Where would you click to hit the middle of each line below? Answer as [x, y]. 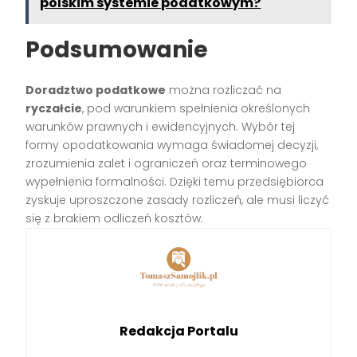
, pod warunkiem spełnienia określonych [196, 109]
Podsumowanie [117, 50]
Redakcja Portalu [178, 331]
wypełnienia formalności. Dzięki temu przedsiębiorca [175, 182]
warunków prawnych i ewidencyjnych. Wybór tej [161, 127]
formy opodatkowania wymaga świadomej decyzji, [172, 145]
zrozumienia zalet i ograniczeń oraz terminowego [167, 164]
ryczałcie [54, 109]
